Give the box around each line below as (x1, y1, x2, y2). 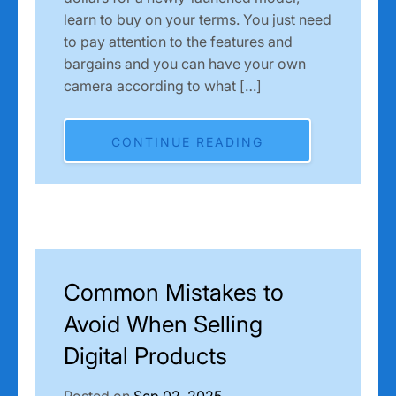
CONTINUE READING (111, 133, 263, 149)
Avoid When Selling (64, 309, 263, 338)
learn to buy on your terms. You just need (64, 10, 331, 28)
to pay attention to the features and (64, 32, 293, 50)
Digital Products (64, 341, 227, 369)
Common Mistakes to (64, 278, 284, 306)
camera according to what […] (64, 76, 262, 95)
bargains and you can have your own (64, 54, 306, 72)
